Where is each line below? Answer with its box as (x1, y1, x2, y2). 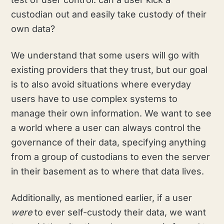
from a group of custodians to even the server (11, 151, 210, 162)
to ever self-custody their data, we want (34, 207, 206, 218)
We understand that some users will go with (11, 50, 200, 61)
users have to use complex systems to (11, 93, 178, 104)
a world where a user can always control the (11, 122, 201, 133)
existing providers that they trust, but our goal (11, 64, 208, 75)
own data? (11, 23, 55, 34)
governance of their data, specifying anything (11, 137, 206, 148)
